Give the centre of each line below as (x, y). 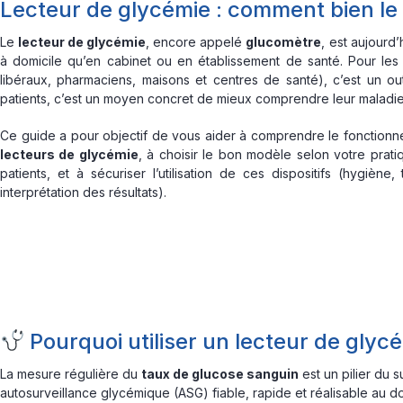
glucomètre (284, 42)
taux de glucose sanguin (220, 374)
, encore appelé (196, 42)
